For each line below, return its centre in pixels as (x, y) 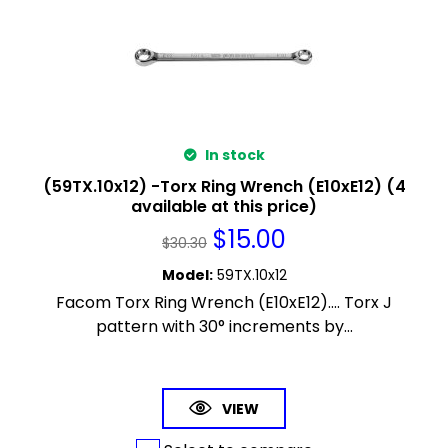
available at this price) (224, 206)
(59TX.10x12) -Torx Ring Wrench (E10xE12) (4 (224, 186)
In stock (233, 154)
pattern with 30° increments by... (224, 326)
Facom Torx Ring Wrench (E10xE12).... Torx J (224, 302)
